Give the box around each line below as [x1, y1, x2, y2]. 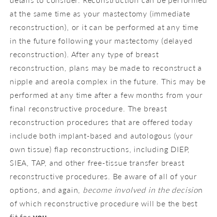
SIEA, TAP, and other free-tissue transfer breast [10, 156, 185, 168]
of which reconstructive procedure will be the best [10, 197, 198, 209]
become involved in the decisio [83, 184, 199, 195]
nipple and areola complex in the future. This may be [10, 75, 206, 87]
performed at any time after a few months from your [10, 89, 203, 100]
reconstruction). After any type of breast [10, 48, 159, 60]
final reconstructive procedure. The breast [10, 102, 167, 114]
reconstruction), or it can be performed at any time [10, 21, 199, 32]
